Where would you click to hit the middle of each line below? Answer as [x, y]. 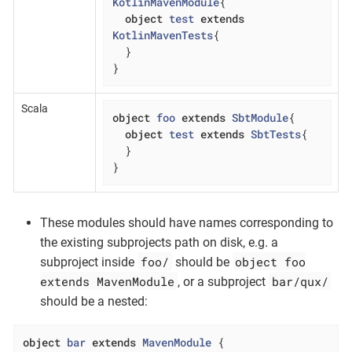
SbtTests [275, 134]
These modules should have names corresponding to [187, 222]
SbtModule [260, 118]
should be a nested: [94, 301]
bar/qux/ [300, 281]
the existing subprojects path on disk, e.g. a [159, 242]
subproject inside [89, 262]
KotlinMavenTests [162, 35]
